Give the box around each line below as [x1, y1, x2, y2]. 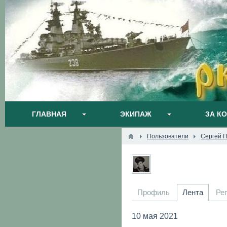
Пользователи [147, 133, 189, 140]
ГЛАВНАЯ [31, 110, 66, 118]
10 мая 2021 [132, 211, 178, 220]
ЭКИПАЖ [120, 110, 152, 118]
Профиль [137, 188, 170, 197]
